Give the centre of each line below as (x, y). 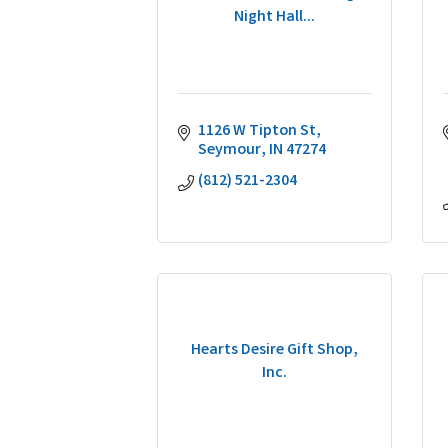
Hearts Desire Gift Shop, (274, 350)
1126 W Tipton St (257, 131)
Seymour (229, 150)
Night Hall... (274, 17)
